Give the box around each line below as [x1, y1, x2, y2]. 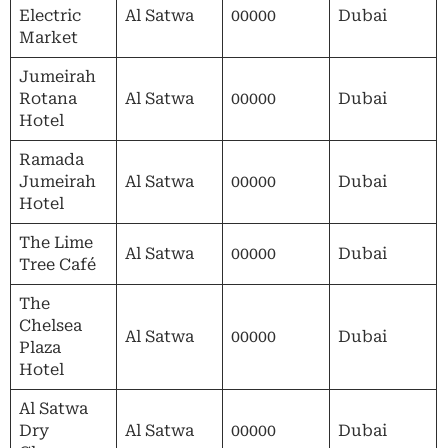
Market [19, 27, 78, 47]
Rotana [19, 88, 77, 108]
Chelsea [19, 315, 82, 335]
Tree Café [19, 254, 96, 274]
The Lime [19, 232, 93, 252]
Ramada [19, 149, 84, 169]
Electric [19, 5, 81, 25]
